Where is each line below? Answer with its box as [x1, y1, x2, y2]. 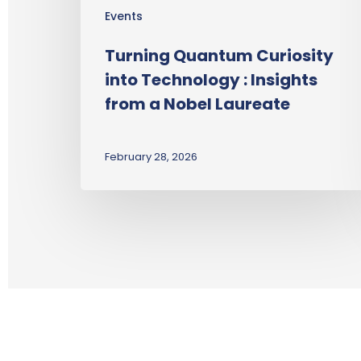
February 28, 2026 [105, 149, 197, 165]
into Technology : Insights [105, 68, 317, 92]
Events [105, 8, 143, 25]
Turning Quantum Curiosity [105, 44, 334, 68]
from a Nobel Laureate [105, 93, 290, 116]
